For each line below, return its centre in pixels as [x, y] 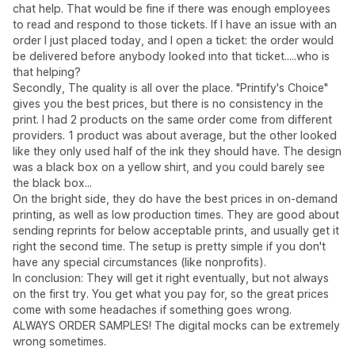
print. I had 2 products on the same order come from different [172, 119]
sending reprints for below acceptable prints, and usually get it [176, 230]
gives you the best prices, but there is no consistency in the [168, 103]
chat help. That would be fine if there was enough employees [172, 8]
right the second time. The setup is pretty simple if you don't [169, 246]
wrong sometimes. [59, 341]
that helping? [47, 72]
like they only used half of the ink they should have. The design [177, 151]
